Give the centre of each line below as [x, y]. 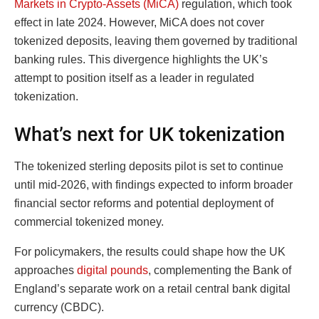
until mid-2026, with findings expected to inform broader [153, 184]
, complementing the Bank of [220, 270]
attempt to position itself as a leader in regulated [134, 78]
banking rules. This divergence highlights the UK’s [141, 59]
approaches [46, 270]
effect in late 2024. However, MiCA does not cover [139, 22]
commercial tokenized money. [89, 221]
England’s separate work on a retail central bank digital [152, 288]
